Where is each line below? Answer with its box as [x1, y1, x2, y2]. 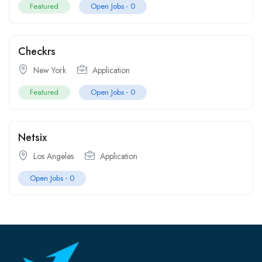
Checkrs [18, 43, 56, 59]
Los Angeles [33, 150, 74, 162]
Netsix [18, 129, 47, 145]
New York [33, 64, 66, 76]
